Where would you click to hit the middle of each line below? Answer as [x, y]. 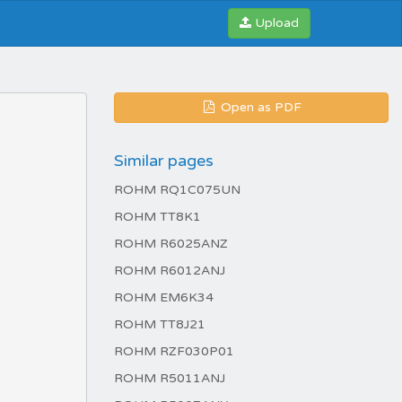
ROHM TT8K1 [157, 217]
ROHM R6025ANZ [171, 244]
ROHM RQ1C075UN [177, 190]
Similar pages [164, 161]
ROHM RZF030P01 [174, 351]
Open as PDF [259, 107]
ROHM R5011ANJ [170, 378]
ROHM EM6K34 [164, 297]
